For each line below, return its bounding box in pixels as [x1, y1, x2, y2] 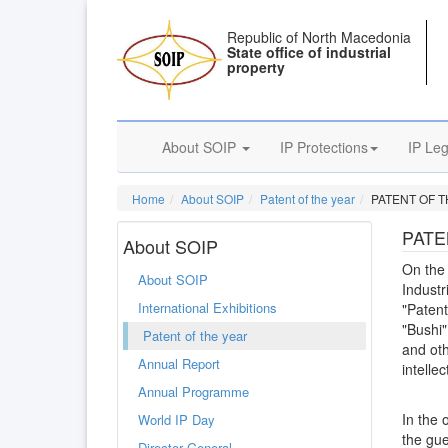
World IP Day [138, 410, 215, 429]
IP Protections [280, 137, 368, 157]
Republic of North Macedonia [227, 27, 412, 47]
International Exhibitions [138, 298, 277, 317]
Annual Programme [138, 382, 249, 401]
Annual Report [138, 354, 220, 373]
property [227, 57, 286, 77]
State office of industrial [227, 42, 392, 62]
